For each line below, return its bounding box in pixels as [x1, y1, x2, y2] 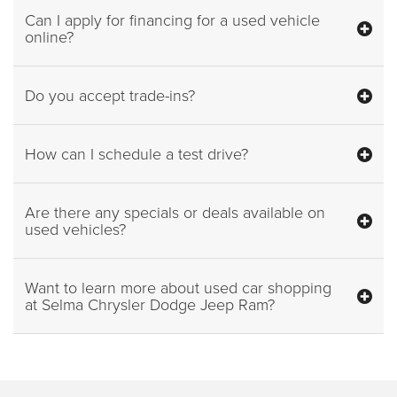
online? [25, 26, 74, 48]
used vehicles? [25, 218, 126, 240]
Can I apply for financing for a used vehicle [25, 9, 320, 31]
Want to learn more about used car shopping [25, 276, 331, 299]
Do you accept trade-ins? [25, 84, 195, 106]
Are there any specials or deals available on [25, 201, 325, 223]
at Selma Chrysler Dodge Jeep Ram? [25, 293, 275, 315]
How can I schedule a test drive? [25, 143, 248, 165]
